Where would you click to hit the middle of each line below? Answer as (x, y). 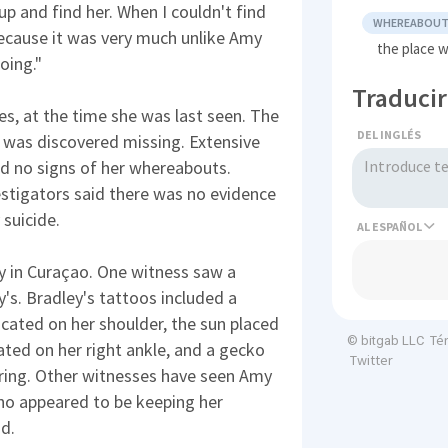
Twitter (371, 360)
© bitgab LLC (386, 341)
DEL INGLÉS (389, 135)
